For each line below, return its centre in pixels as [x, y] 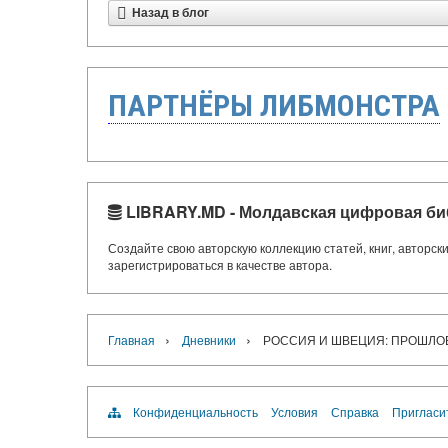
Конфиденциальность [195, 411]
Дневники [209, 339]
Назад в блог [170, 13]
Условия [294, 411]
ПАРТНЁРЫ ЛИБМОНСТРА [274, 105]
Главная [131, 339]
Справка [355, 411]
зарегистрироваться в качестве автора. [220, 264]
